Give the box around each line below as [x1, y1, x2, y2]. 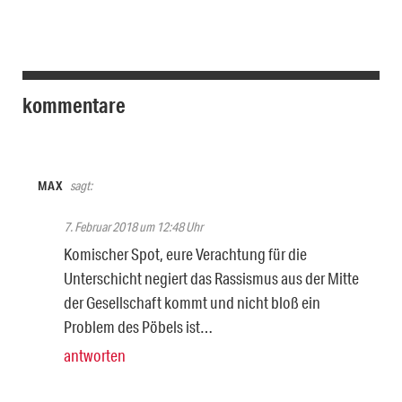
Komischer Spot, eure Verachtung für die [64, 243, 307, 264]
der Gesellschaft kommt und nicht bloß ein [64, 292, 320, 312]
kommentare [22, 91, 126, 118]
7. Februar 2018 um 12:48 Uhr [64, 218, 203, 235]
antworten [64, 345, 126, 365]
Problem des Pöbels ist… [64, 316, 213, 336]
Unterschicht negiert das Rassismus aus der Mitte [64, 267, 359, 288]
